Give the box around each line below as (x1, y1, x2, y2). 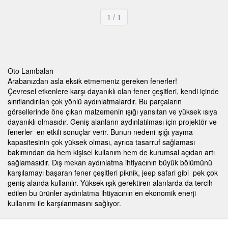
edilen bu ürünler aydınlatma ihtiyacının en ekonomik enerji (8, 187, 196, 198)
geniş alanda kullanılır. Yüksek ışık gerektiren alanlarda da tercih (8, 177, 213, 188)
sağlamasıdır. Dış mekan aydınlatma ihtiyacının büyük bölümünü (8, 157, 212, 167)
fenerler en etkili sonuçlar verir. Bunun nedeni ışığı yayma (8, 126, 193, 137)
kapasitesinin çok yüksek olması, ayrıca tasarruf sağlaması (8, 136, 195, 147)
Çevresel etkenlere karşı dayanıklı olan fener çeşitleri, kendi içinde (8, 85, 219, 96)
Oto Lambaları (8, 65, 53, 76)
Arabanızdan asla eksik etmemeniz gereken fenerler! (8, 75, 177, 86)
